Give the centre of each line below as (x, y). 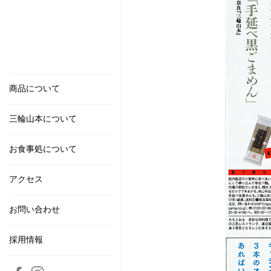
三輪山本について (43, 119)
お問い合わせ (34, 209)
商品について (34, 88)
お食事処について (43, 149)
